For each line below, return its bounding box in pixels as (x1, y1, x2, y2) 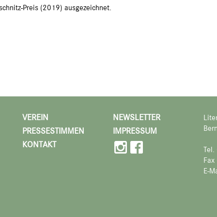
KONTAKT (22, 139, 56, 150)
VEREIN (22, 111, 48, 123)
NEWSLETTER (113, 111, 160, 123)
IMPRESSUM (113, 125, 157, 136)
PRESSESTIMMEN (22, 125, 84, 136)
